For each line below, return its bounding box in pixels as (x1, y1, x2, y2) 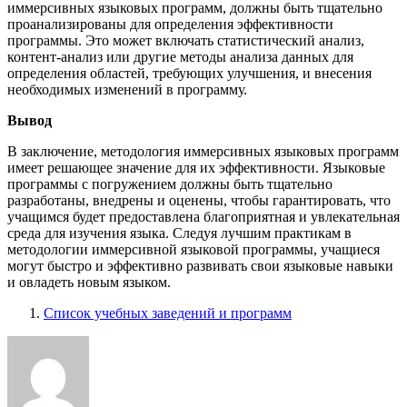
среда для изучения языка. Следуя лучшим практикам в (7, 224, 352, 241)
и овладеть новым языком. (7, 273, 171, 290)
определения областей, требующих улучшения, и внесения (7, 65, 372, 81)
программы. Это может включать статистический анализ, (7, 32, 364, 48)
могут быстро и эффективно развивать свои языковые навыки (7, 257, 393, 273)
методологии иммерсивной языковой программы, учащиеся (7, 241, 380, 257)
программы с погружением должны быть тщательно (7, 175, 333, 192)
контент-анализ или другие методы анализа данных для (7, 48, 353, 65)
